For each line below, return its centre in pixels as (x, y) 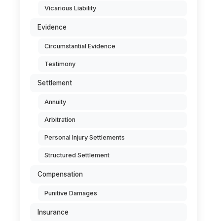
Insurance (53, 212)
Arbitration (60, 120)
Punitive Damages (71, 193)
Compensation (60, 174)
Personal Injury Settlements (85, 137)
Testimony (60, 64)
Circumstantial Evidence (80, 46)
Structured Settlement (77, 155)
